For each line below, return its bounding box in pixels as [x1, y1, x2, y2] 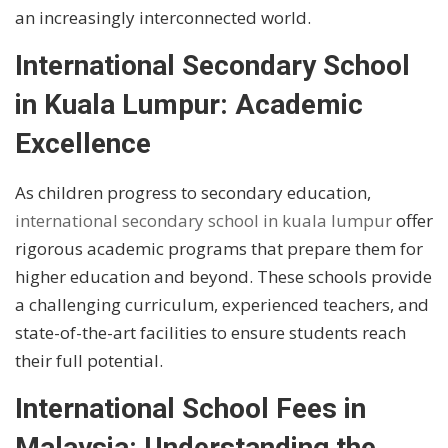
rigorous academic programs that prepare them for [15, 237, 423, 261]
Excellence [15, 127, 151, 161]
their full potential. [15, 349, 163, 373]
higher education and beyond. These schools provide [15, 265, 432, 289]
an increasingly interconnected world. [15, 5, 311, 29]
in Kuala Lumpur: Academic [15, 88, 363, 122]
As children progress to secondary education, [15, 181, 371, 205]
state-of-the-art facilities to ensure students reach [15, 321, 406, 345]
